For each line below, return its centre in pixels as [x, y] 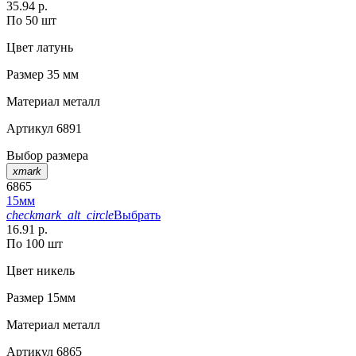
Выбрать [137, 215]
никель [54, 271]
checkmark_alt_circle [60, 215]
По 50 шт [31, 21]
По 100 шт [35, 244]
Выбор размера [47, 156]
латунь [53, 48]
